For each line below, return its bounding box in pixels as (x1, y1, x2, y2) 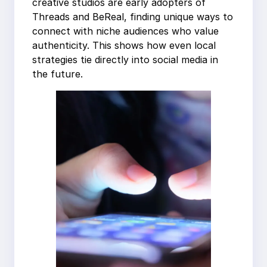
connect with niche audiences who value (32, 25, 219, 38)
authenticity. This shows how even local (32, 39, 216, 52)
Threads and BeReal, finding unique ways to (32, 11, 233, 23)
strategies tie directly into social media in (32, 54, 218, 66)
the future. (32, 68, 83, 80)
